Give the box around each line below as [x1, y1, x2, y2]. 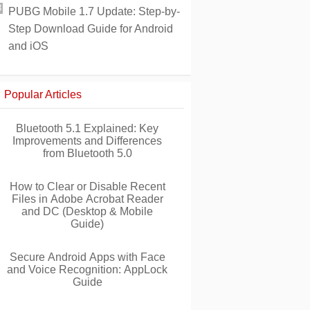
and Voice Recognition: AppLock [7, 264, 167, 275]
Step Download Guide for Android [8, 23, 173, 35]
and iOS [8, 40, 48, 52]
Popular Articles [4, 89, 82, 100]
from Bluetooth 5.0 [42, 147, 132, 159]
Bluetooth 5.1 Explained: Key [16, 122, 158, 134]
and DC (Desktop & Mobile [21, 206, 153, 217]
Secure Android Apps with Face [9, 251, 165, 263]
